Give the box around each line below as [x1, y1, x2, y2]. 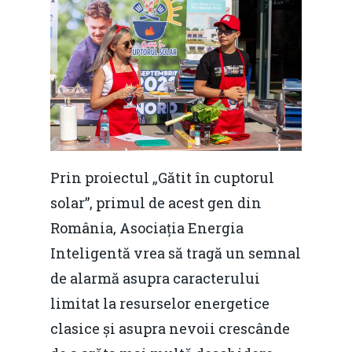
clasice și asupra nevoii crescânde [50, 318, 290, 338]
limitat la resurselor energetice [50, 293, 269, 313]
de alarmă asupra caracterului [50, 268, 260, 288]
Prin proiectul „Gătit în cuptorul [50, 167, 274, 187]
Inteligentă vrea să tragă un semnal [50, 243, 301, 262]
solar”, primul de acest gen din [50, 192, 262, 212]
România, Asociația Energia [50, 218, 244, 237]
